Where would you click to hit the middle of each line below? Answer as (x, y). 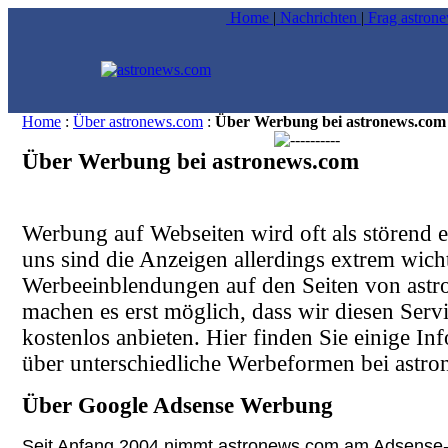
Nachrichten (318, 17)
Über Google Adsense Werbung (177, 405)
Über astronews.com (138, 121)
